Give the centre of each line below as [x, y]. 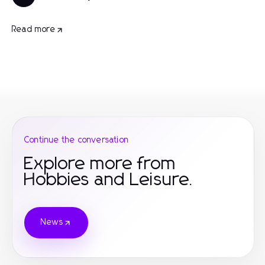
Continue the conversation [77, 140]
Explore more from [100, 164]
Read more [34, 30]
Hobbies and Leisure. [109, 180]
